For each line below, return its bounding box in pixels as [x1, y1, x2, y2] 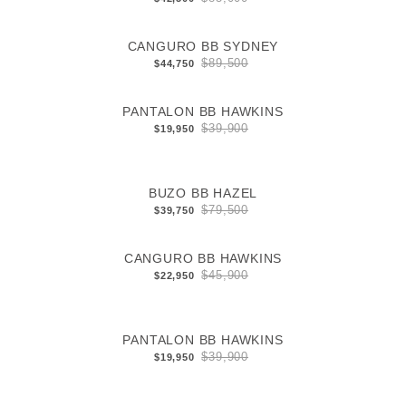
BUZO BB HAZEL [148, 186, 258, 201]
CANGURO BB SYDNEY [127, 39, 279, 54]
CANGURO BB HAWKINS [123, 251, 283, 266]
